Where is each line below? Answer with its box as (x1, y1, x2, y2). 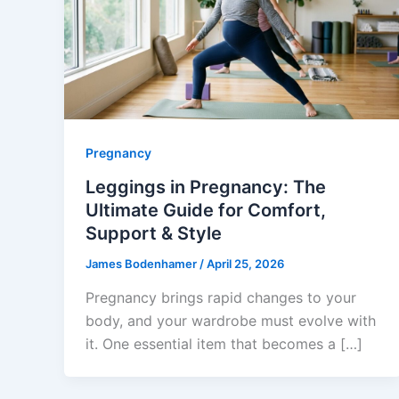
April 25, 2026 (207, 256, 284, 272)
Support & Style (85, 223, 222, 245)
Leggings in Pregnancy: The (85, 176, 326, 199)
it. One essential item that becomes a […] (85, 334, 362, 353)
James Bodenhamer (85, 256, 199, 272)
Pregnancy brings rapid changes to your (85, 288, 356, 306)
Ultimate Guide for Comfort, (85, 199, 326, 222)
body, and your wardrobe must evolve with (85, 311, 376, 330)
